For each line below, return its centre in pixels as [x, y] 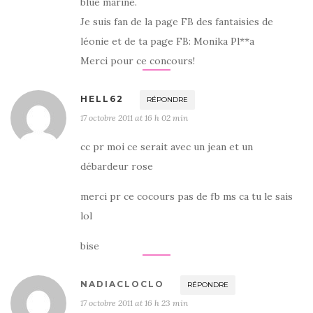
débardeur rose [117, 166]
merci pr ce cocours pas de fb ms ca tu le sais [187, 196]
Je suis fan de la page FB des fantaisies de [177, 22]
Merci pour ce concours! [138, 61]
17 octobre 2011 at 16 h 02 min [134, 118]
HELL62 [102, 99]
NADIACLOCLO [122, 284]
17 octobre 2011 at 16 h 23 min [134, 303]
